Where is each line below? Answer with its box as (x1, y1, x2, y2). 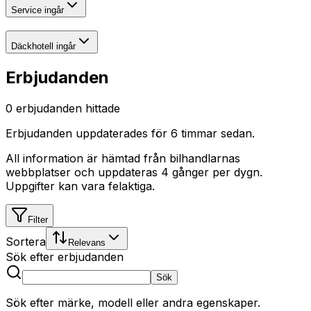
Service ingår (11, 5, 64, 16)
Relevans (68, 237, 106, 248)
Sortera (6, 235, 46, 249)
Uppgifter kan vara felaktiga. (6, 179, 155, 193)
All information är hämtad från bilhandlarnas (6, 151, 240, 165)
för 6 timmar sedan (151, 126, 252, 140)
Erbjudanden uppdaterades (6, 126, 151, 140)
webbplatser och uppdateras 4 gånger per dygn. (6, 165, 262, 179)
